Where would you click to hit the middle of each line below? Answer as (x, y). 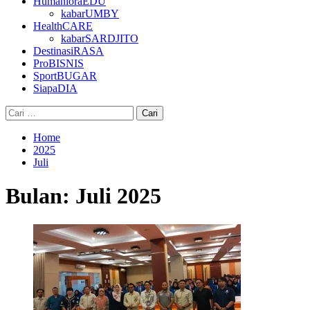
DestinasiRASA (69, 51)
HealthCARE (63, 26)
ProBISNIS (58, 63)
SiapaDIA (55, 88)
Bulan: (40, 196)
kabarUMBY (90, 13)
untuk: (19, 124)
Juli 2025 (118, 196)
